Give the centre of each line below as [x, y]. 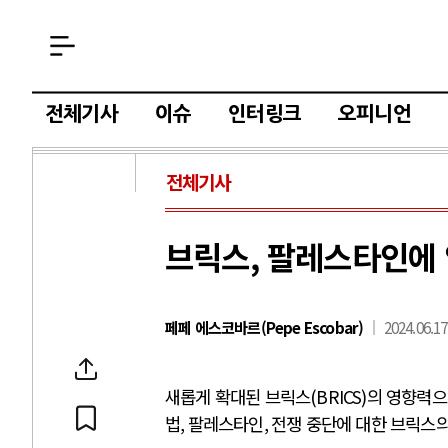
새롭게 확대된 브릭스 [238, 396]
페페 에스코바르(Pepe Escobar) [264, 327]
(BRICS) [338, 396]
